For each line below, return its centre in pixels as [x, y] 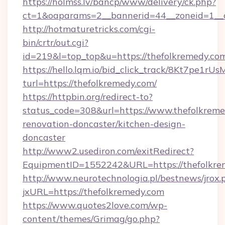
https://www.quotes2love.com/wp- [95, 205]
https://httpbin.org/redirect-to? [88, 97]
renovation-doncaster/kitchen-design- [104, 124]
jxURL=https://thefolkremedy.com [93, 192]
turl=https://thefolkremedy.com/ [90, 83]
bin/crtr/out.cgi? [55, 42]
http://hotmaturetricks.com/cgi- [89, 29]
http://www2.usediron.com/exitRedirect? [108, 151]
